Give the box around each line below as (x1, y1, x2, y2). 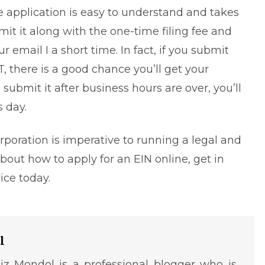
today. (16, 172, 50, 185)
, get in (188, 153, 224, 166)
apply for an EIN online (67, 153, 188, 166)
